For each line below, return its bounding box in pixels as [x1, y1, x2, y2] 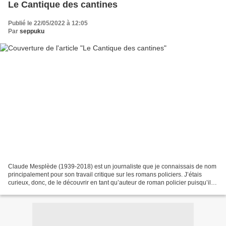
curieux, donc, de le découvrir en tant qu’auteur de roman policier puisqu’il [8, 179, 211, 186]
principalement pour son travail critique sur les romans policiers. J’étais [8, 171, 202, 178]
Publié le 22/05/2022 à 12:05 [8, 20, 88, 27]
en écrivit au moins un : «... [8, 187, 81, 194]
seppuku [20, 28, 44, 35]
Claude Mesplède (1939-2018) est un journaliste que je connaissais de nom [8, 162, 216, 170]
